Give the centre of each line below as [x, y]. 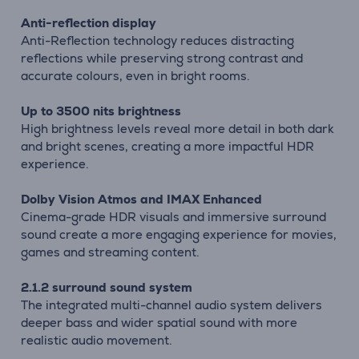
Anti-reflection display [89, 23]
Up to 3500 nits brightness [101, 111]
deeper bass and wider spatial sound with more [159, 323]
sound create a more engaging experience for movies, [179, 234]
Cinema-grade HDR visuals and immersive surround [173, 217]
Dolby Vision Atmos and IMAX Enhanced [141, 199]
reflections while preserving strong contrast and [162, 58]
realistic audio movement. [97, 340]
